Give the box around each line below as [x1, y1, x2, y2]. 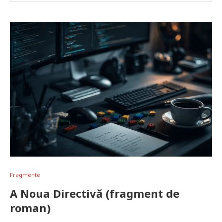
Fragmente [10, 171, 40, 178]
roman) [10, 200, 51, 215]
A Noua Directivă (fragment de [10, 186, 179, 201]
